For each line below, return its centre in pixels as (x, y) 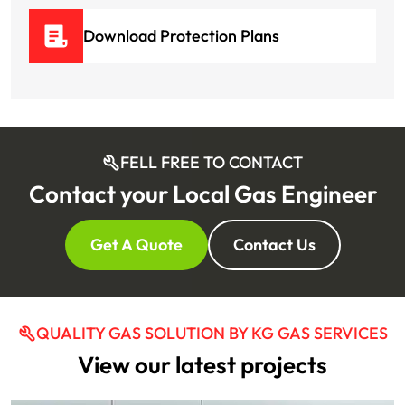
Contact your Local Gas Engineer (202, 193)
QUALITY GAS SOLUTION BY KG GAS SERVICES (212, 333)
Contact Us (274, 244)
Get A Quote (136, 244)
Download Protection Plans (181, 35)
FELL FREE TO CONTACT (212, 162)
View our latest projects (202, 364)
